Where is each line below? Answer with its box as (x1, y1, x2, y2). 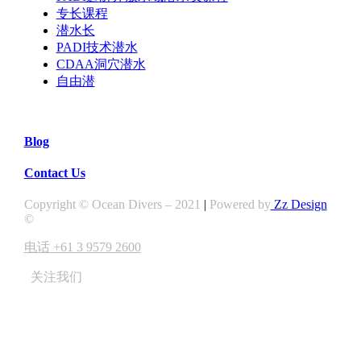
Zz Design (270, 197, 327, 212)
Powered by (209, 197, 271, 212)
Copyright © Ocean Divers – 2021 (23, 197, 201, 212)
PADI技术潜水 (56, 39, 138, 54)
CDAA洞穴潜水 (56, 56, 146, 71)
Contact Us (23, 166, 85, 180)
